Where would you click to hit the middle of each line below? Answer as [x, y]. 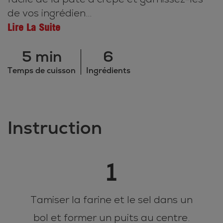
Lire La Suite [34, 27]
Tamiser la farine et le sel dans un [111, 200]
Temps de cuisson [42, 71]
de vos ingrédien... [50, 13]
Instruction [55, 128]
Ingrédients [108, 71]
